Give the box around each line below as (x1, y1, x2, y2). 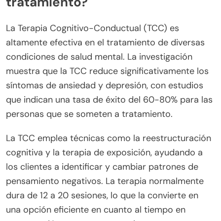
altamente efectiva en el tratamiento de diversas (6, 36, 205, 48)
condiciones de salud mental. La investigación (6, 50, 192, 63)
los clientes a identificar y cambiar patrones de (6, 160, 198, 173)
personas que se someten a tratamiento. (6, 108, 173, 120)
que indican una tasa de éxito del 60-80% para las (6, 93, 213, 106)
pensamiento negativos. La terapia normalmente (6, 175, 204, 187)
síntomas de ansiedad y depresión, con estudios (6, 79, 203, 91)
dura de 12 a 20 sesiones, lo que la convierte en (6, 189, 198, 201)
